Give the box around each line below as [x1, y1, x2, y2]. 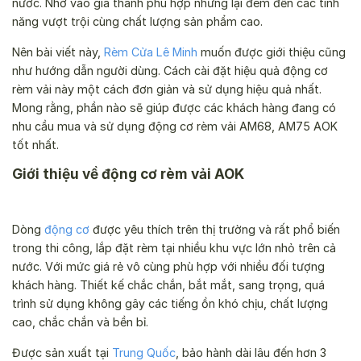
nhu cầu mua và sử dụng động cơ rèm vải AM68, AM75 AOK [12, 118, 341, 133]
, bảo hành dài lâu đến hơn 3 [176, 345, 326, 359]
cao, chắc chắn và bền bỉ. [12, 315, 148, 330]
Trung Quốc [112, 345, 176, 359]
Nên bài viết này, [12, 44, 104, 59]
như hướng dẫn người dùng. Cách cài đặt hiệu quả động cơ [12, 63, 328, 77]
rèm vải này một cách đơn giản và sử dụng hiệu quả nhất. [12, 81, 322, 96]
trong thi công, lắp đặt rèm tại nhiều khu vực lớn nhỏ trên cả [12, 241, 336, 255]
